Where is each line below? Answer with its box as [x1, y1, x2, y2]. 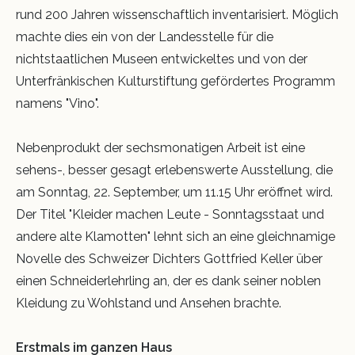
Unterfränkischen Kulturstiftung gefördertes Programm [16, 74, 335, 90]
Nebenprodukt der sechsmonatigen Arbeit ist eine [16, 140, 305, 156]
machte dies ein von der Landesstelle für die [16, 29, 273, 45]
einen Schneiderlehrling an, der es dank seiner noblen [16, 273, 321, 289]
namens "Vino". [16, 96, 99, 112]
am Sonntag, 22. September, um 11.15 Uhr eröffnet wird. [16, 185, 333, 200]
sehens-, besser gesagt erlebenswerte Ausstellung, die [16, 162, 333, 178]
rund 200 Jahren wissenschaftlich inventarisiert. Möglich [16, 7, 338, 23]
